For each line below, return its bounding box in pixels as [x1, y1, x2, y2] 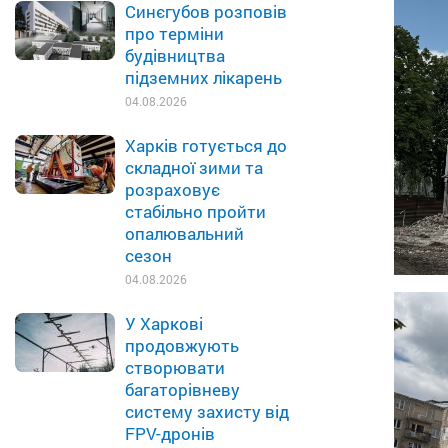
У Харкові [125, 312, 203, 335]
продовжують [125, 334, 239, 357]
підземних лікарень [125, 66, 282, 89]
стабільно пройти [125, 200, 266, 223]
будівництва [125, 44, 225, 67]
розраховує [125, 178, 220, 201]
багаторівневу [125, 378, 240, 401]
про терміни [125, 22, 224, 45]
